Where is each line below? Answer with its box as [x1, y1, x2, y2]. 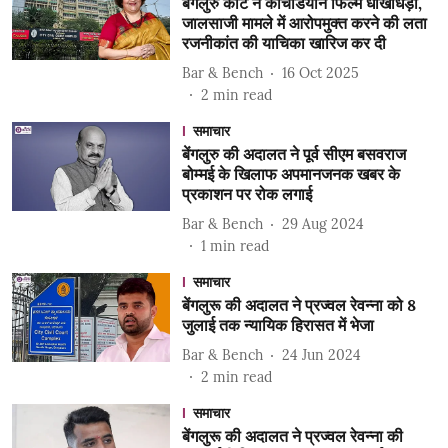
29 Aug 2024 [281, 214, 364, 233]
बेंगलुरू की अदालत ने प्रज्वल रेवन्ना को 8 [181, 295, 416, 315]
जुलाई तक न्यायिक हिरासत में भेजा [181, 315, 374, 335]
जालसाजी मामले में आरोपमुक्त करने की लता [181, 13, 427, 33]
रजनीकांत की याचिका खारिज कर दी [181, 33, 386, 53]
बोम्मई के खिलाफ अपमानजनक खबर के [181, 164, 400, 184]
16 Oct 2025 [281, 63, 359, 82]
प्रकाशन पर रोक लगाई [181, 184, 312, 204]
